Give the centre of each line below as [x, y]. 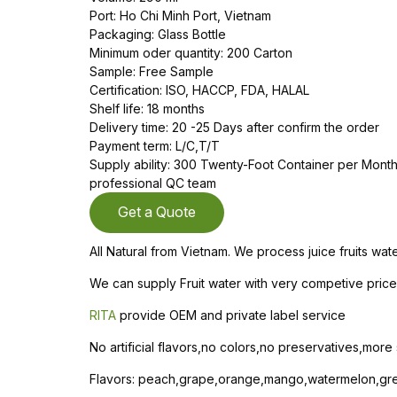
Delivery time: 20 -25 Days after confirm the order [234, 127]
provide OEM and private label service [231, 315]
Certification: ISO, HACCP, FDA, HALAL [199, 90]
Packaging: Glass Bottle [158, 34]
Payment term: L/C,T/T [155, 146]
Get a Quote [157, 212]
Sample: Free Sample [152, 71]
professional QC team [153, 183]
